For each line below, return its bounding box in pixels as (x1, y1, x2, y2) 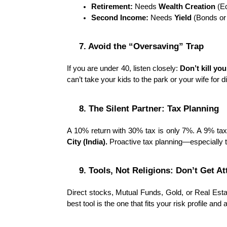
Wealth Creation (159, 3, 215, 11)
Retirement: (91, 3, 133, 11)
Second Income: (91, 14, 148, 22)
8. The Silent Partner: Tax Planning (79, 103, 219, 113)
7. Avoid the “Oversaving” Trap (79, 41, 204, 51)
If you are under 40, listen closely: (67, 64, 180, 72)
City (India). (67, 137, 107, 146)
